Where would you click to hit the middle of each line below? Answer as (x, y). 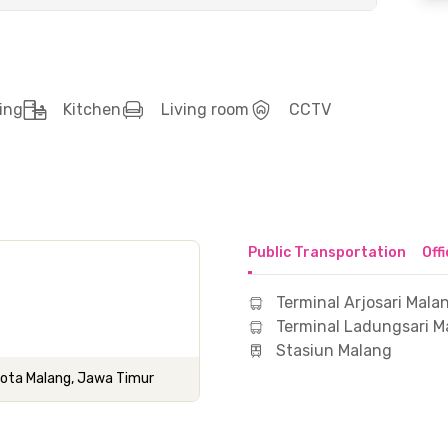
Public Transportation (327, 252)
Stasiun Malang (334, 350)
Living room (205, 109)
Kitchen (92, 109)
